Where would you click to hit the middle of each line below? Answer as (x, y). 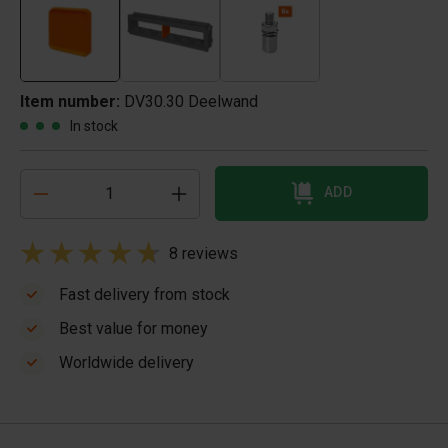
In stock (94, 126)
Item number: (72, 101)
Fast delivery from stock (144, 294)
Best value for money (133, 328)
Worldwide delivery (126, 362)
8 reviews (203, 253)
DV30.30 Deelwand (191, 101)
